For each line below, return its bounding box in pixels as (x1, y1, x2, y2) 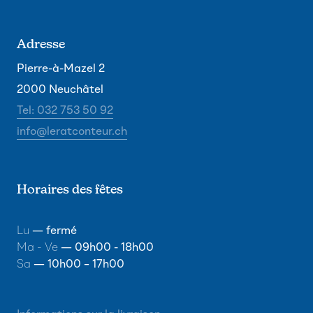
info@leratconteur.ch (17, 124, 127, 138)
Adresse (17, 36, 65, 52)
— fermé (29, 224, 77, 237)
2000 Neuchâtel (17, 82, 103, 96)
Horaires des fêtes (17, 182, 123, 197)
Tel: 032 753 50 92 (17, 103, 113, 117)
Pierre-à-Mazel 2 (17, 61, 105, 75)
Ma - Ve (17, 240, 58, 254)
